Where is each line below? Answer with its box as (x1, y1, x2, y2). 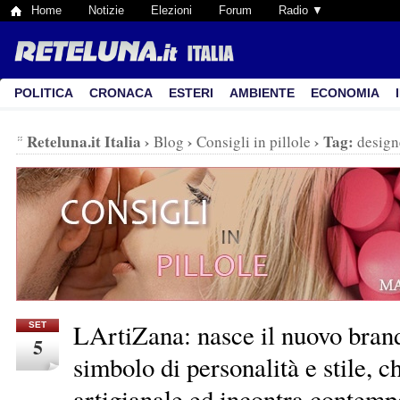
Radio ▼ (279, 4, 323, 17)
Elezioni (151, 4, 192, 17)
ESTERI (169, 86, 213, 100)
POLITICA (14, 86, 73, 100)
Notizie (88, 4, 124, 17)
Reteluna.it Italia (27, 130, 141, 153)
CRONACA (89, 86, 153, 100)
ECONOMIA (311, 86, 379, 100)
